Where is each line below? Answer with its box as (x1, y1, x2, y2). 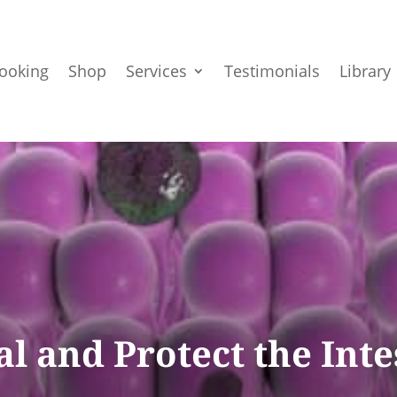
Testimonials (224, 60, 321, 82)
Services (126, 60, 188, 82)
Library (339, 60, 392, 82)
